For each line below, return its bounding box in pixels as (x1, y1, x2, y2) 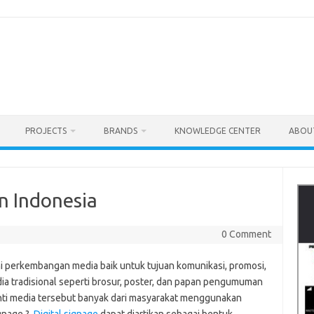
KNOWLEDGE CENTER (175, 126, 261, 135)
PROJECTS (25, 126, 67, 135)
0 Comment (221, 228, 271, 240)
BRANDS (104, 126, 137, 135)
